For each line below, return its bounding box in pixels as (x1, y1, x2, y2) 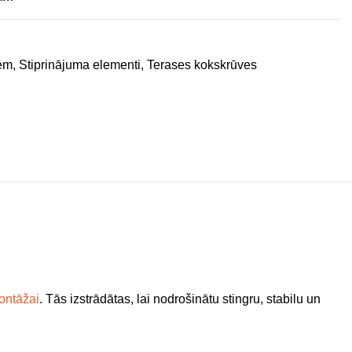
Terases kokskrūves (147, 58, 257, 71)
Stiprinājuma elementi (19, 58, 141, 71)
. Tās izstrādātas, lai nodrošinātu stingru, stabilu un (39, 292, 321, 306)
